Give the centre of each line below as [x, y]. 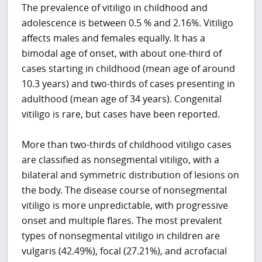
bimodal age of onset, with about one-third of [122, 53]
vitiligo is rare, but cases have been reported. [121, 114]
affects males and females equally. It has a [114, 38]
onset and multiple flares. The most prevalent [122, 220]
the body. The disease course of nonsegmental [125, 190]
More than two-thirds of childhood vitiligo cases [127, 144]
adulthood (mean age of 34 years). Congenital [122, 99]
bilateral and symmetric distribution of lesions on [131, 175]
